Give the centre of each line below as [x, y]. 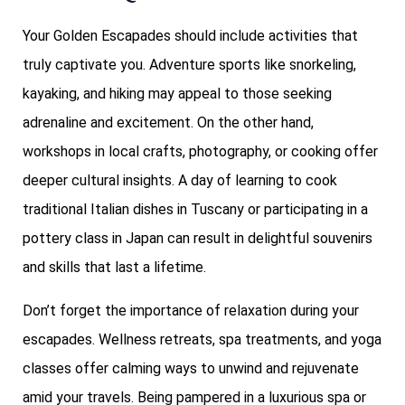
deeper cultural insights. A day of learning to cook [180, 181]
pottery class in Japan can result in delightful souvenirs [198, 239]
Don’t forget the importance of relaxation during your [191, 311]
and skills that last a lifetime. [114, 268]
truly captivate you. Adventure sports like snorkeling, [189, 65]
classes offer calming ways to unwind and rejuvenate [191, 369]
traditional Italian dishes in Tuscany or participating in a [195, 210]
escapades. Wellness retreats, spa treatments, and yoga [202, 340]
